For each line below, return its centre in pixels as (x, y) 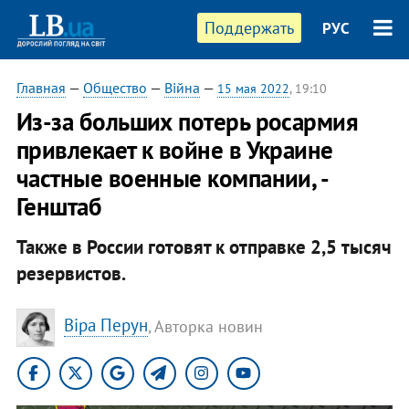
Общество (115, 88)
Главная (41, 88)
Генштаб (59, 206)
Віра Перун (105, 325)
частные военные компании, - (172, 178)
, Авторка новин (205, 326)
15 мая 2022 (253, 89)
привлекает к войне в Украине (174, 150)
